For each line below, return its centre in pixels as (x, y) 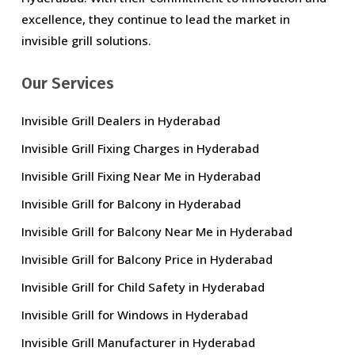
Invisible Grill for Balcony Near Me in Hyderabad (157, 232)
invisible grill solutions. (86, 41)
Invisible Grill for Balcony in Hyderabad (131, 204)
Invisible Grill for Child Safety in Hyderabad (143, 287)
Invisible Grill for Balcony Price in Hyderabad (147, 260)
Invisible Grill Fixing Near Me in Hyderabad (141, 176)
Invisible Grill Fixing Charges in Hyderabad (140, 149)
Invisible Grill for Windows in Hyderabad (134, 315)
